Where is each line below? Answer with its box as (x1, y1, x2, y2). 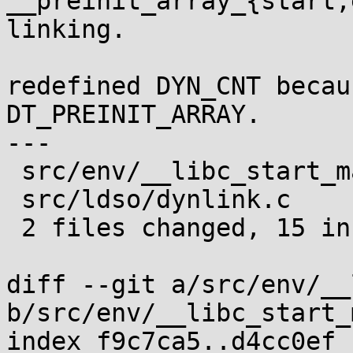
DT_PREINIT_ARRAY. (6, 100, 261, 128)
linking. (6, 15, 126, 43)
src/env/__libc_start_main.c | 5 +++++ (6, 157, 21, 185)
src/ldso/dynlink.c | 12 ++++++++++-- (6, 185, 21, 214)
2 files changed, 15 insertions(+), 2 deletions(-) (6, 214, 21, 242)
